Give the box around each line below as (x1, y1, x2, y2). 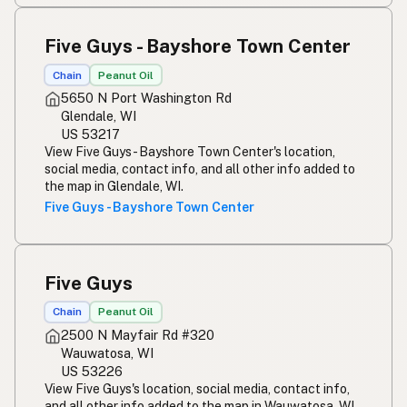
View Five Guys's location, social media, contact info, (45, 381, 350, 396)
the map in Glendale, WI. (45, 179, 184, 194)
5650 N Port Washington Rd (61, 90, 232, 106)
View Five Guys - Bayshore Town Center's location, (45, 144, 335, 160)
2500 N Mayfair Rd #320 (61, 326, 214, 342)
